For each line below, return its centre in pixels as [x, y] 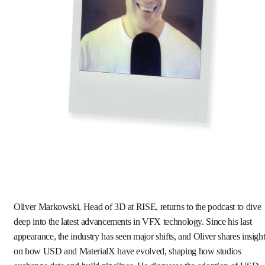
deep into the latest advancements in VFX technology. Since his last [133, 222]
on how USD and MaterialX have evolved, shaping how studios [127, 251]
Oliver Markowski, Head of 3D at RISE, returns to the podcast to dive [138, 207]
